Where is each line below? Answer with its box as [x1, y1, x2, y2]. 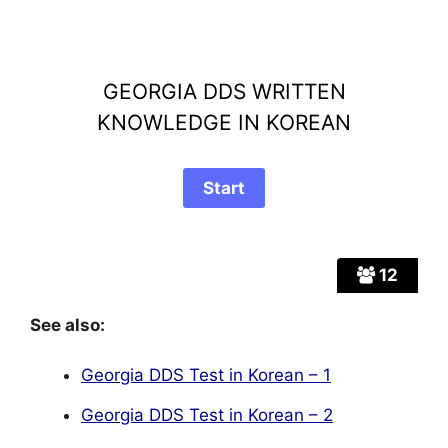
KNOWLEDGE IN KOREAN [97, 109, 351, 135]
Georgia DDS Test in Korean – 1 [81, 365, 331, 386]
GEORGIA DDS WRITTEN [102, 78, 346, 104]
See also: [30, 314, 105, 335]
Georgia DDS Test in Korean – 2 [81, 405, 333, 426]
